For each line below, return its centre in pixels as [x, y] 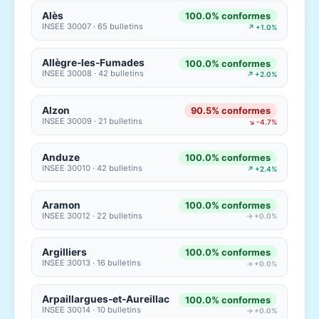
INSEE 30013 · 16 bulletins [92, 262]
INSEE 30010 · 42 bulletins [93, 168]
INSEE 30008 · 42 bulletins [93, 74]
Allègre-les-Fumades [94, 63]
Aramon [62, 205]
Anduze [61, 158]
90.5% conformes [230, 110]
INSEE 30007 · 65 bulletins [93, 26]
